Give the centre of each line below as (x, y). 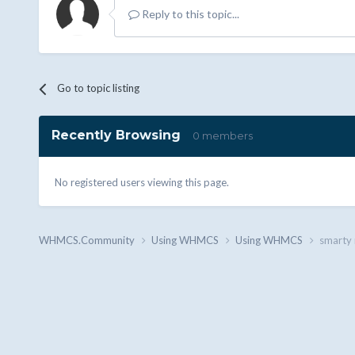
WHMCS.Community (88, 240)
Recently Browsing (122, 136)
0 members (222, 136)
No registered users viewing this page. (141, 183)
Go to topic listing (98, 88)
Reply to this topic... (189, 14)
